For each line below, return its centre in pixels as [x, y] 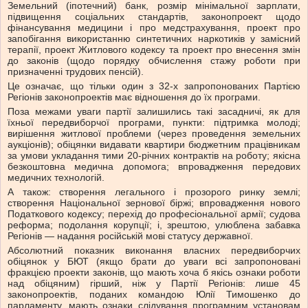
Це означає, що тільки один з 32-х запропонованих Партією [154, 86]
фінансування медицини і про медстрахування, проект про [154, 28]
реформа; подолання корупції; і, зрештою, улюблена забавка [154, 225]
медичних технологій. [56, 178]
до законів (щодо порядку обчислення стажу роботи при [154, 61]
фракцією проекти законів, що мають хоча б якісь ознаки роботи [154, 273]
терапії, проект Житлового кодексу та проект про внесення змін [154, 50]
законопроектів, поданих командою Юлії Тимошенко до [154, 295]
